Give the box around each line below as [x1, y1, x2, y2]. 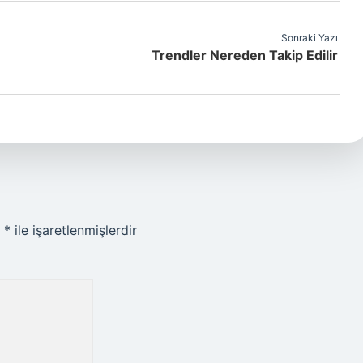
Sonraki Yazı [280, 32, 338, 44]
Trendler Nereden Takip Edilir [151, 47, 338, 63]
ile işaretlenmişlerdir [11, 222, 137, 238]
